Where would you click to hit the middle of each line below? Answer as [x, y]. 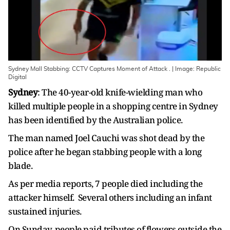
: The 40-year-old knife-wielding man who [120, 92]
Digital [17, 77]
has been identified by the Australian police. [95, 120]
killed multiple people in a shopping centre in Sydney [113, 106]
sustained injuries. [45, 211]
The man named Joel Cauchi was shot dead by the [106, 138]
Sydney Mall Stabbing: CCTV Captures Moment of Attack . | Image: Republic [114, 69]
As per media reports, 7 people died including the [106, 184]
